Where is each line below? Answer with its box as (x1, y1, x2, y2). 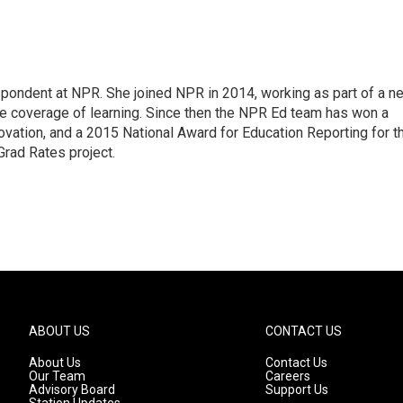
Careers (265, 369, 311, 384)
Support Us (265, 382, 329, 398)
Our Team (29, 369, 85, 384)
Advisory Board (29, 382, 115, 398)
